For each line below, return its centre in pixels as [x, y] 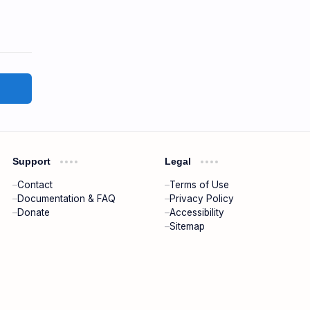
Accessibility [197, 212]
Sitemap [188, 226]
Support [33, 161]
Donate [34, 212]
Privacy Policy [202, 199]
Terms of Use [200, 185]
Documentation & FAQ [67, 199]
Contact [35, 185]
